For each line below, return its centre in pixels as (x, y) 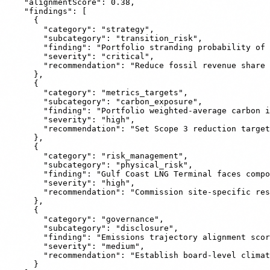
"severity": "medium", (75, 246)
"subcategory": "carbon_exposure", (104, 101)
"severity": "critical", (80, 56)
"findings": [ (46, 11)
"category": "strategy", (80, 29)
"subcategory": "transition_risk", (104, 38)
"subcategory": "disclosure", (92, 228)
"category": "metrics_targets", (96, 92)
